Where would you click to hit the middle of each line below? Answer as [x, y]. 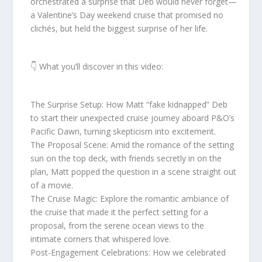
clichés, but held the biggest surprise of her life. [119, 28]
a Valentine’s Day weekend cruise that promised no [127, 15]
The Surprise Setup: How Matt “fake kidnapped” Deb [129, 105]
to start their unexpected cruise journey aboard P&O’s [133, 118]
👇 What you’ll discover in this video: [97, 66]
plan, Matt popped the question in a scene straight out [134, 172]
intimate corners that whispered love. [101, 239]
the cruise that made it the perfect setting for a [120, 212]
